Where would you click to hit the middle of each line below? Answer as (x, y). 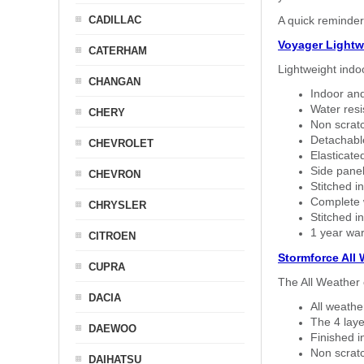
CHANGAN (115, 82)
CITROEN (112, 236)
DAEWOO (113, 329)
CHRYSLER (117, 205)
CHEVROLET (121, 143)
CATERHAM (118, 51)
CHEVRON (115, 174)
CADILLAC (115, 20)
